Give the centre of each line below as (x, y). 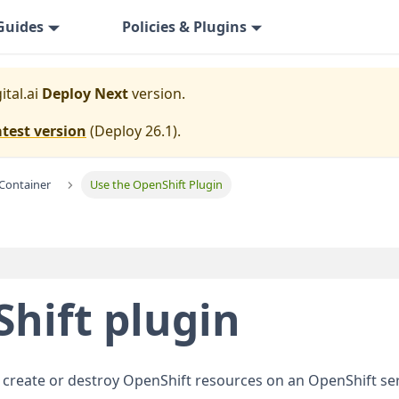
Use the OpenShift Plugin (157, 185)
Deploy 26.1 (134, 131)
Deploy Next (85, 94)
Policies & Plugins (184, 27)
